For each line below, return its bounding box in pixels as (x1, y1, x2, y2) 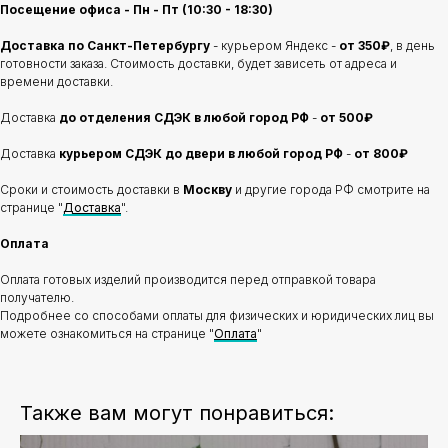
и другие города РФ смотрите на (232, 182, 430, 198)
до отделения (59, 110, 151, 126)
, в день (390, 38, 435, 54)
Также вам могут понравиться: (20, 401, 334, 426)
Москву (183, 182, 232, 198)
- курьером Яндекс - (210, 38, 339, 54)
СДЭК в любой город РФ (154, 110, 309, 126)
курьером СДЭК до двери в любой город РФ (59, 146, 343, 162)
